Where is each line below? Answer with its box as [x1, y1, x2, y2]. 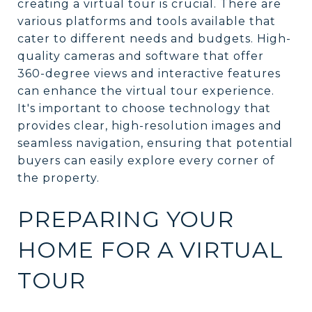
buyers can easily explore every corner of [17, 153, 275, 167]
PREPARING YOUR [17, 205, 234, 233]
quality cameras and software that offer [17, 49, 264, 63]
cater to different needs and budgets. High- [17, 31, 291, 45]
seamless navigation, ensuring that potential [17, 136, 293, 150]
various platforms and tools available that [17, 14, 276, 28]
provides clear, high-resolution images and [17, 118, 282, 132]
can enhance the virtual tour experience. [17, 84, 274, 97]
